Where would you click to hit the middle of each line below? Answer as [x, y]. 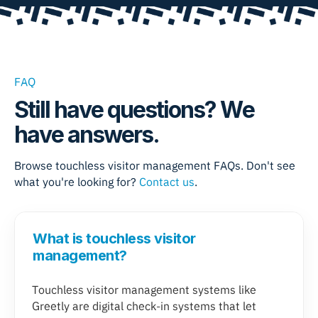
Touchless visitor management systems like [144, 290]
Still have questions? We [134, 110]
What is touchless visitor [114, 239]
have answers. [87, 135]
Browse [35, 166]
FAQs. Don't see [253, 166]
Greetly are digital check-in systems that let [144, 306]
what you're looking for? [77, 182]
